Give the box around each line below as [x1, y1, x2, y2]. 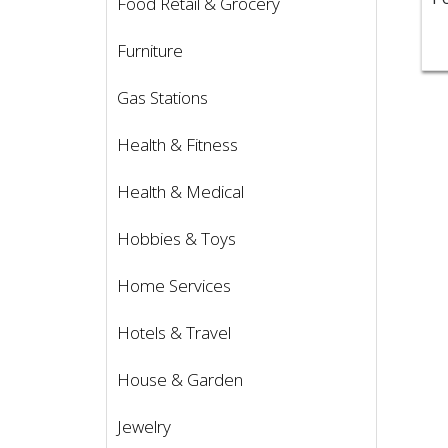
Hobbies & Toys [117, 226, 236, 250]
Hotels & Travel [117, 320, 231, 344]
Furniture [117, 38, 183, 62]
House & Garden [117, 367, 243, 391]
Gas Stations [117, 85, 208, 109]
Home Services [117, 273, 231, 297]
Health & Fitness [117, 132, 238, 156]
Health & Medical [117, 179, 244, 203]
